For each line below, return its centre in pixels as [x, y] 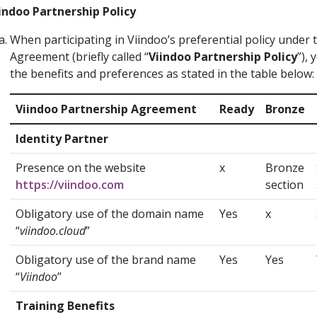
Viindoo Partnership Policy [223, 56]
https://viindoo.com [70, 184]
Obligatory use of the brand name [106, 259]
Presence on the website [81, 167]
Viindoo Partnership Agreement [106, 109]
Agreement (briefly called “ [79, 56]
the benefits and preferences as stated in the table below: [162, 73]
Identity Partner [62, 138]
